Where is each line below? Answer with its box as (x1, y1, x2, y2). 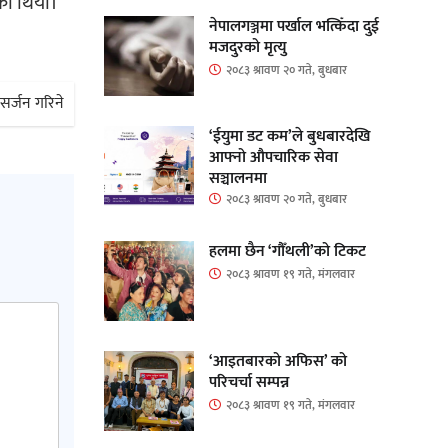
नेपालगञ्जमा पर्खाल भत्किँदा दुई (208, 12, 379, 40)
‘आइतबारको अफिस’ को (208, 347, 347, 375)
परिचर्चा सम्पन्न (208, 368, 289, 396)
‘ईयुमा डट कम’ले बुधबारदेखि (208, 122, 370, 150)
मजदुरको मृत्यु (208, 33, 287, 61)
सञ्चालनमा (208, 164, 267, 192)
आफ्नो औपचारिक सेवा (208, 143, 338, 171)
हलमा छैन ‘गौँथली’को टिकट (208, 237, 366, 265)
